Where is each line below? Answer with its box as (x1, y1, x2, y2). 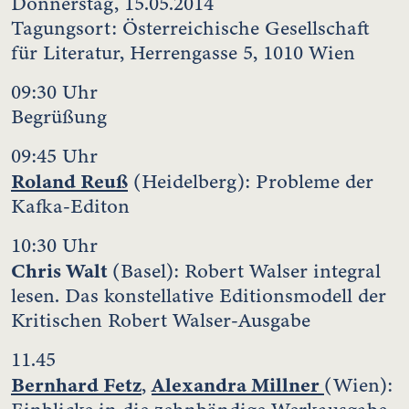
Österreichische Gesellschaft (122, 14, 370, 42)
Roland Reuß (11, 166, 128, 195)
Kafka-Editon (11, 192, 130, 220)
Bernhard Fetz (11, 370, 142, 399)
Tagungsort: (11, 14, 117, 42)
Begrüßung (11, 102, 107, 131)
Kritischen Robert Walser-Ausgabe (11, 306, 310, 334)
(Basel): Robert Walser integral (112, 257, 381, 285)
